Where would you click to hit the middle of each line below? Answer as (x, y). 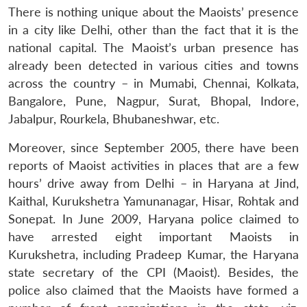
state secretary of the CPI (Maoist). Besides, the (153, 272)
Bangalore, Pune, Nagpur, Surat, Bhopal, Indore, (153, 101)
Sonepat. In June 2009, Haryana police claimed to (153, 219)
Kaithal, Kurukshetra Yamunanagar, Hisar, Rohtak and (153, 201)
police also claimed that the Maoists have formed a (153, 290)
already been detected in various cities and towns (153, 65)
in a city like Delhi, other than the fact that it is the (153, 29)
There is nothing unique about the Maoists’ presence (153, 12)
